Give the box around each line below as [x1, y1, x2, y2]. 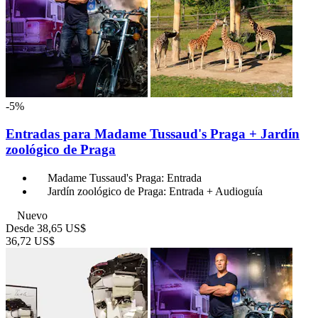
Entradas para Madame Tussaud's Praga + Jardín [6, 126, 300, 142]
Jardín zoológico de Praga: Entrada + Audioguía [48, 185, 263, 197]
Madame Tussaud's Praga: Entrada [48, 171, 202, 184]
